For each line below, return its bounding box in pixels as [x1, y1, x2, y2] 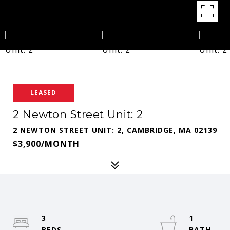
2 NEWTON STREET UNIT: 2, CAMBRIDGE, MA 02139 [13, 125, 217, 135]
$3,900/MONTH [13, 138, 80, 149]
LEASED [30, 88, 56, 97]
